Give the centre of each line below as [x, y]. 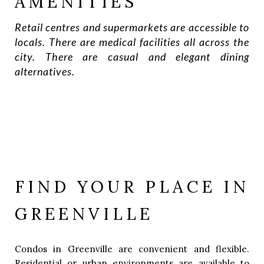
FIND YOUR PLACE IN [132, 187]
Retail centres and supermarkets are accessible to [132, 27]
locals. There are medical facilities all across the [132, 42]
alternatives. [45, 72]
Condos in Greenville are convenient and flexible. [132, 249]
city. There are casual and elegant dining [132, 57]
